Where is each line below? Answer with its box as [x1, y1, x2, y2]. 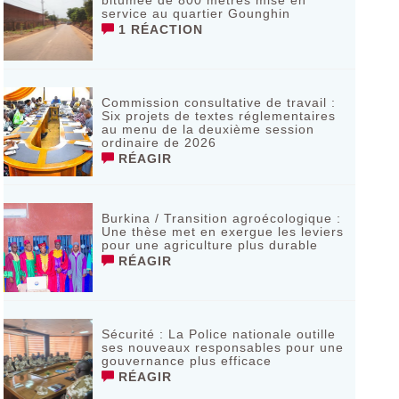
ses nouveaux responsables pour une [101, 340, 344, 354]
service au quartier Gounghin [101, 6, 290, 20]
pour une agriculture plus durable [101, 238, 318, 252]
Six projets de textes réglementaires [101, 109, 336, 123]
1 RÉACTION [113, 22, 203, 37]
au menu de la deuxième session [101, 122, 314, 136]
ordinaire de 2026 [101, 135, 216, 150]
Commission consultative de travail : [101, 95, 336, 110]
